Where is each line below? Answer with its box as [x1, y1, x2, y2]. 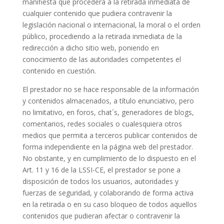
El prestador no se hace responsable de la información [22, 84, 199, 94]
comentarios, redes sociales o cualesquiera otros [22, 119, 182, 128]
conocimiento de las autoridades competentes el [22, 54, 181, 64]
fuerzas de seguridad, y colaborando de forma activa [22, 188, 193, 197]
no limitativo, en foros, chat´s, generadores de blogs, [22, 107, 194, 117]
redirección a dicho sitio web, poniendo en [22, 43, 159, 52]
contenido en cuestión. [22, 66, 96, 75]
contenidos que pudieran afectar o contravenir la [22, 211, 180, 220]
